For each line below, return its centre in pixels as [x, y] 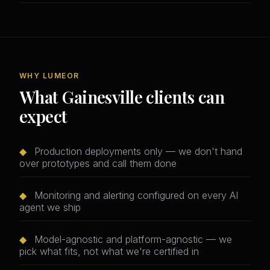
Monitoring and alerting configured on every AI [135, 196]
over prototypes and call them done [98, 164]
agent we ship [50, 208]
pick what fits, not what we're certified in [109, 252]
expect [43, 116]
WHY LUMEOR [49, 76]
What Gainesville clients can [122, 97]
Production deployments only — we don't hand [137, 152]
